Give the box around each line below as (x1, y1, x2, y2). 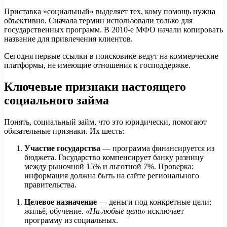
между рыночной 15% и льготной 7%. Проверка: (24, 162, 194, 171)
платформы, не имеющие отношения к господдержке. (4, 60, 191, 69)
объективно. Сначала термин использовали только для (4, 16, 193, 25)
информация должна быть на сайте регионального (24, 171, 199, 180)
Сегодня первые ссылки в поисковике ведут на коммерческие (4, 51, 218, 60)
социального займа (4, 93, 109, 107)
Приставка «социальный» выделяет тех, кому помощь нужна (4, 7, 215, 16)
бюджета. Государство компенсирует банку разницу (24, 153, 204, 162)
